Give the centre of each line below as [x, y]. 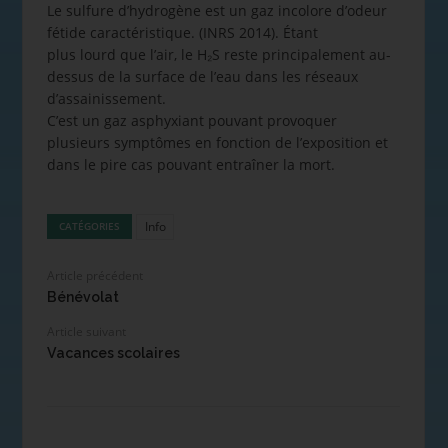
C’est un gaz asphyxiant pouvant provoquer [191, 120]
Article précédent [94, 276]
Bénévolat [82, 297]
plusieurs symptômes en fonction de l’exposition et [217, 142]
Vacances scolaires [113, 353]
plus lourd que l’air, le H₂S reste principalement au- [218, 54]
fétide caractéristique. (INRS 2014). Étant [182, 32]
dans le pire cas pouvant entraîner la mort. [190, 164]
